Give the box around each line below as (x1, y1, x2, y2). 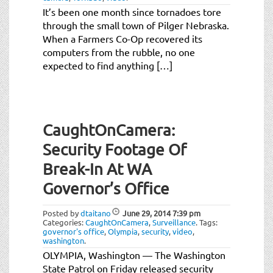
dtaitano (80, 207, 111, 218)
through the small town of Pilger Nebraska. (43, 18, 229, 31)
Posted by (43, 207, 80, 218)
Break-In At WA (43, 159, 152, 179)
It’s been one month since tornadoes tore (43, 5, 221, 18)
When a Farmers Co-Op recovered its (43, 32, 202, 44)
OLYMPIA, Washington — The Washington (43, 248, 225, 261)
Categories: (43, 216, 85, 227)
